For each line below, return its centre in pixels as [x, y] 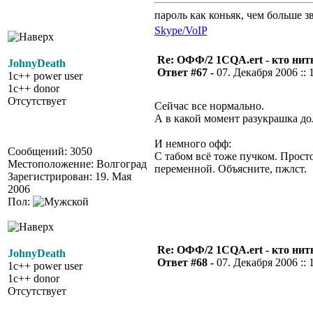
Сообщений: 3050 [50, 151]
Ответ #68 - [187, 262]
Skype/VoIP [181, 30]
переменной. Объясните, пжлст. [231, 169]
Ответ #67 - [187, 72]
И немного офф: [193, 144]
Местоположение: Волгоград [77, 164]
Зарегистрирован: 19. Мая [70, 176]
